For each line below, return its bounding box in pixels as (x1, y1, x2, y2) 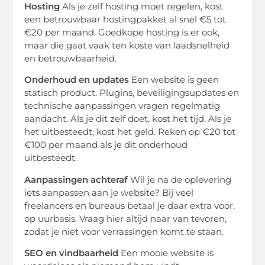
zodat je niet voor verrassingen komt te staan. (24, 225, 224, 237)
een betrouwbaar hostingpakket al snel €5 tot (24, 13, 227, 25)
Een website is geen (129, 74, 219, 86)
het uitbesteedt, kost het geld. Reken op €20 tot (24, 126, 236, 138)
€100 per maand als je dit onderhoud (24, 139, 188, 151)
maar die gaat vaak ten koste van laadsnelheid (24, 39, 230, 51)
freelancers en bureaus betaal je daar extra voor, (24, 199, 235, 211)
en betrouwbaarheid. (24, 52, 117, 64)
